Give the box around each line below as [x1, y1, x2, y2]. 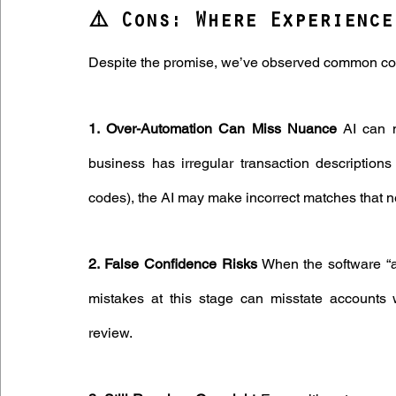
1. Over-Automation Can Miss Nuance [88, 120, 337, 138]
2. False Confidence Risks [88, 255, 257, 273]
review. [88, 324, 133, 342]
